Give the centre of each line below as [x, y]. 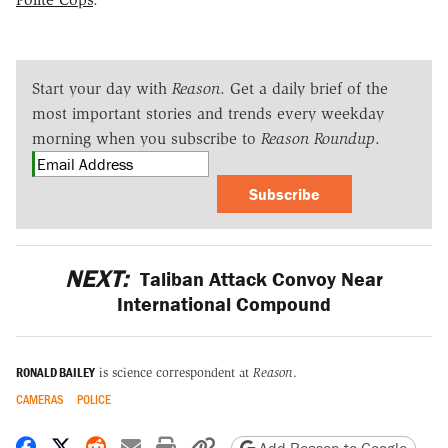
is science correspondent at [174, 373]
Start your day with [102, 88]
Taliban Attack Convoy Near [258, 278]
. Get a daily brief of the [304, 88]
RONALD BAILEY [55, 373]
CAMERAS [40, 399]
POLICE [93, 399]
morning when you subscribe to [146, 138]
